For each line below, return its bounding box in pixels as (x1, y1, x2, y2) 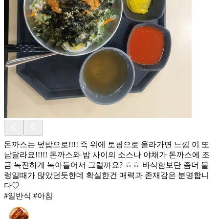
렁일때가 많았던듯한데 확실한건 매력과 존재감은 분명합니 (4, 171, 209, 179)
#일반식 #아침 (4, 191, 53, 200)
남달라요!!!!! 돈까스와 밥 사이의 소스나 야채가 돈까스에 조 (4, 150, 210, 159)
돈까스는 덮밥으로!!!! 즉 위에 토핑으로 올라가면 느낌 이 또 (4, 140, 209, 149)
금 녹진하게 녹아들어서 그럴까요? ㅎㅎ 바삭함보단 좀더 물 (4, 160, 209, 169)
